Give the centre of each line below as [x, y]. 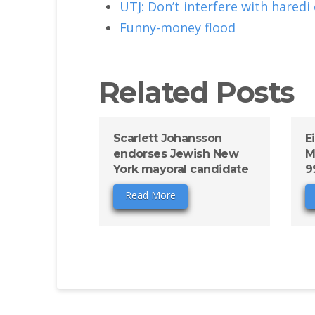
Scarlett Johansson [167, 139]
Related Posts [197, 92]
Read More [150, 195]
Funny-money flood [178, 27]
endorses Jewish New [176, 154]
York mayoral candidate [181, 169]
